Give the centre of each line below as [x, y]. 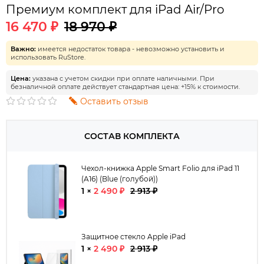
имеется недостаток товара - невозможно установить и [130, 49]
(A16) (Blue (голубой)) [120, 179]
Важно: [23, 49]
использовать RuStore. [48, 57]
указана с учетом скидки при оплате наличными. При [123, 78]
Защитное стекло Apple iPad [133, 236]
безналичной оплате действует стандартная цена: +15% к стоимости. [125, 86]
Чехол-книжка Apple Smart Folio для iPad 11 [160, 168]
